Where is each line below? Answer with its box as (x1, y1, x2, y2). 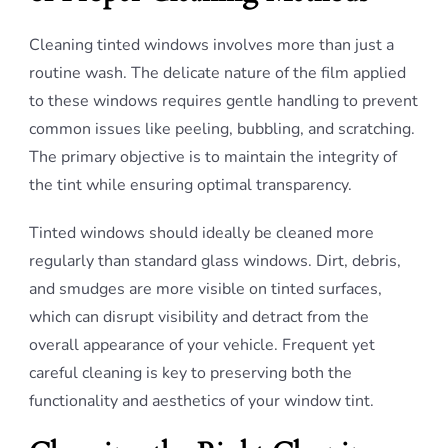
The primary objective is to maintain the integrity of (29, 146, 397, 168)
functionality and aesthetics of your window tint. (29, 390, 374, 412)
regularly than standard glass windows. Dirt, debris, (29, 250, 401, 272)
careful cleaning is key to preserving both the (29, 362, 352, 384)
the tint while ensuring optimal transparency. (29, 174, 352, 196)
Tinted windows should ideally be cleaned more (29, 222, 374, 244)
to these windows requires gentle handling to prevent (29, 90, 418, 112)
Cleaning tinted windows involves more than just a (29, 34, 394, 56)
